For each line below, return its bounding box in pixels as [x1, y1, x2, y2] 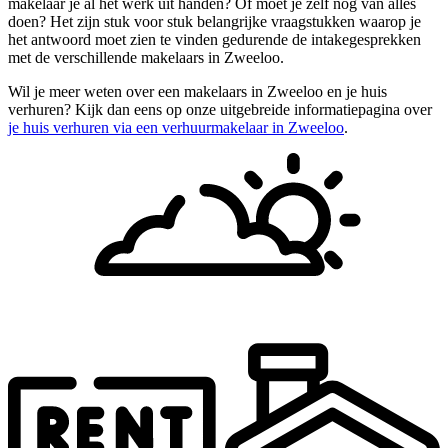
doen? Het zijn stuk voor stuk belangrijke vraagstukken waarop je [8, 13, 421, 31]
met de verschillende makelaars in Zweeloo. [8, 49, 284, 67]
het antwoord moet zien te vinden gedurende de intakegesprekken [8, 31, 421, 49]
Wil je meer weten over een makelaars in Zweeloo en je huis [8, 83, 387, 101]
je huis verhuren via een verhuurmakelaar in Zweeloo [8, 119, 344, 137]
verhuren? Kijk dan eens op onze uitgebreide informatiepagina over [8, 101, 432, 119]
